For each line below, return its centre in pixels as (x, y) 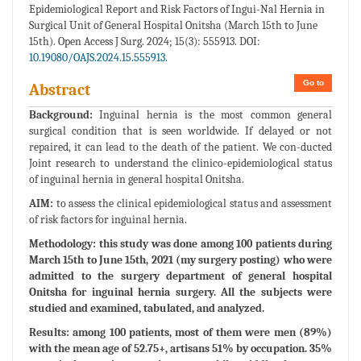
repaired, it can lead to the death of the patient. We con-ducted (180, 147)
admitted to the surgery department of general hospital (180, 276)
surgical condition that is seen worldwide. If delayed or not (180, 131)
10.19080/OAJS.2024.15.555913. (98, 57)
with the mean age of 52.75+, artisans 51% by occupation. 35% (180, 348)
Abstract (60, 89)
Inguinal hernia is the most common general (212, 114)
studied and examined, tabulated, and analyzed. (147, 308)
